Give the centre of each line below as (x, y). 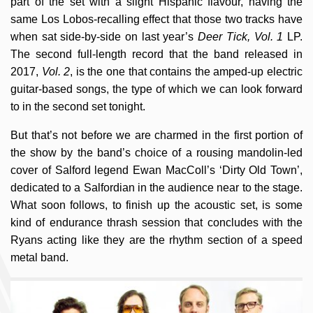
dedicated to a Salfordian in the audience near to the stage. (156, 188)
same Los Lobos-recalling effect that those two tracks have (156, 19)
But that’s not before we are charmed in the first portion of (156, 135)
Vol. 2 (56, 72)
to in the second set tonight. (78, 107)
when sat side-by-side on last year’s (104, 37)
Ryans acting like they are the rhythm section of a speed (156, 240)
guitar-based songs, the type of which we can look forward (156, 89)
